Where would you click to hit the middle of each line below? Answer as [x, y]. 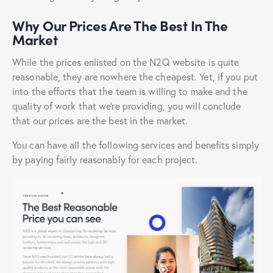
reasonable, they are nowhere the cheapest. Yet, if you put [135, 77]
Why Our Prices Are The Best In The [120, 26]
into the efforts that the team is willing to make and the [130, 91]
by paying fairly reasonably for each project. [105, 160]
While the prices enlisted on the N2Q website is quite [126, 62]
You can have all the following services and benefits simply [136, 145]
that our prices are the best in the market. [100, 121]
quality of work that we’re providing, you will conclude [127, 106]
